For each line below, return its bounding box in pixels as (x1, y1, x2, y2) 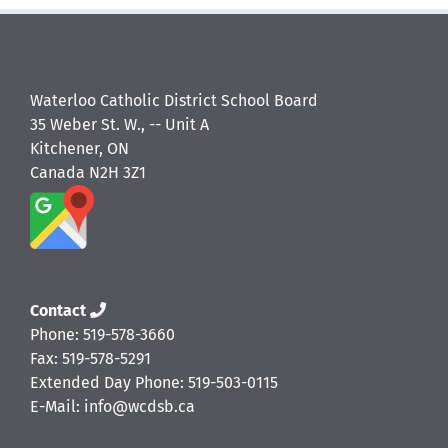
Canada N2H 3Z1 (30, 162, 146, 182)
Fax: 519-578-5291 (30, 348, 151, 368)
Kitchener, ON (30, 138, 129, 158)
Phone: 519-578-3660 (30, 324, 175, 344)
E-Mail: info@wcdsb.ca (30, 396, 195, 416)
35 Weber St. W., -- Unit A (30, 114, 209, 134)
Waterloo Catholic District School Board (30, 90, 318, 110)
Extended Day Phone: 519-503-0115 (30, 372, 278, 392)
